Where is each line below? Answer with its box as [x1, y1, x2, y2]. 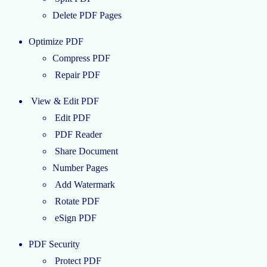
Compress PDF [52, 53, 110, 64]
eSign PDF [52, 213, 97, 223]
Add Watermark [52, 179, 115, 190]
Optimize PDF [29, 36, 83, 47]
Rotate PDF [52, 196, 100, 207]
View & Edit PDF [29, 96, 99, 107]
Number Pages [52, 163, 108, 173]
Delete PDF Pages [52, 10, 122, 21]
